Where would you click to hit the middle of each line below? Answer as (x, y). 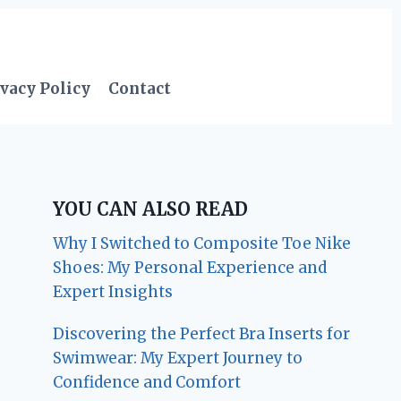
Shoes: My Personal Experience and (190, 268)
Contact (140, 88)
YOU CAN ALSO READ (151, 209)
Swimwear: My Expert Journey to (178, 358)
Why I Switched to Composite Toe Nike (202, 244)
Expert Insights (113, 292)
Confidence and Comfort (147, 383)
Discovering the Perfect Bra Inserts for (202, 334)
